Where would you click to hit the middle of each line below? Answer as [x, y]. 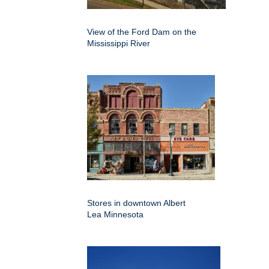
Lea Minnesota [115, 215]
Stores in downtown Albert [136, 203]
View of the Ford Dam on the [142, 32]
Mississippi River [119, 44]
